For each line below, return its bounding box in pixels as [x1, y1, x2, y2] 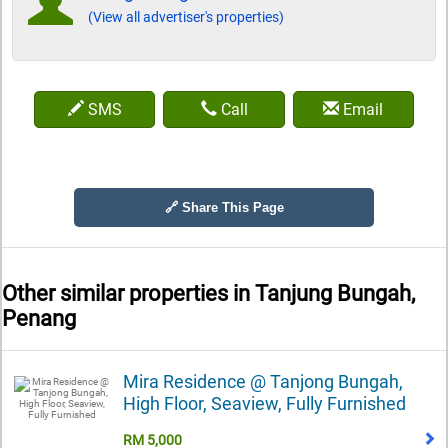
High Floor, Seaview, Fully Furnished [123, 392, 406, 414]
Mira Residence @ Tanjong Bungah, [123, 370, 403, 392]
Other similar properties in [2, 281, 255, 307]
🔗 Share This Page [164, 200, 284, 216]
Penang [2, 306, 76, 332]
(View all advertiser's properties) [88, 9, 284, 26]
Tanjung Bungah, [255, 281, 415, 307]
